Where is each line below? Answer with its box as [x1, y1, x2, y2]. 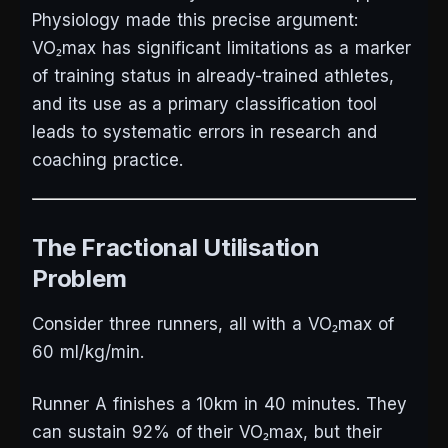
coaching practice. [32, 150, 183, 171]
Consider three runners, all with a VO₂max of [32, 314, 394, 335]
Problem [32, 264, 127, 294]
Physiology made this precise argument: [32, 10, 359, 31]
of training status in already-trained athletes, [32, 66, 395, 87]
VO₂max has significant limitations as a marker [32, 38, 412, 59]
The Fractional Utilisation [32, 233, 320, 263]
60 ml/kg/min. [32, 342, 144, 363]
